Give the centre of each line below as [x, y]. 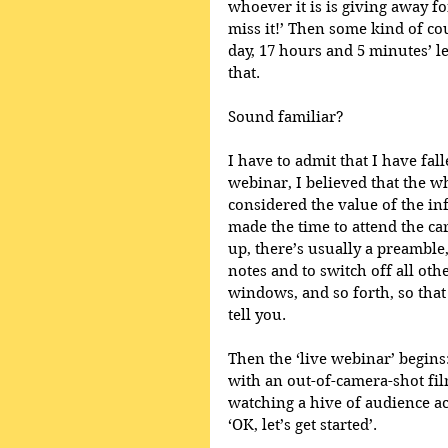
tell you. [257, 314]
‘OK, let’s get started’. [302, 424]
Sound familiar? [286, 116]
